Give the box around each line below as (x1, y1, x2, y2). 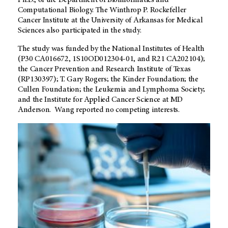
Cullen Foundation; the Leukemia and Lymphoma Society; (18, 85, 206, 94)
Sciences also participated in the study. (18, 26, 141, 35)
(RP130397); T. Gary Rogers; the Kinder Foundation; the (18, 75, 198, 84)
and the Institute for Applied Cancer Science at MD (18, 96, 183, 104)
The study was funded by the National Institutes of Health (18, 45, 205, 53)
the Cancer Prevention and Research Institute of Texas (18, 65, 191, 74)
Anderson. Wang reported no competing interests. (18, 106, 180, 115)
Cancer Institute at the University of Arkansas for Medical (18, 16, 203, 25)
